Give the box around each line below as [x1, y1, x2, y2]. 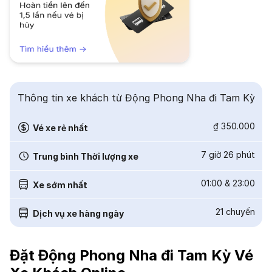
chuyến [226, 206, 255, 217]
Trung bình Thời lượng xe [33, 151, 138, 161]
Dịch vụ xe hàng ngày [33, 208, 124, 219]
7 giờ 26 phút [201, 149, 255, 160]
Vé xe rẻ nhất [33, 122, 88, 133]
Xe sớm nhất [33, 179, 87, 190]
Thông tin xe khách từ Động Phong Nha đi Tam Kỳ [17, 92, 255, 104]
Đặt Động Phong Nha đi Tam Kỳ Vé [10, 246, 253, 264]
